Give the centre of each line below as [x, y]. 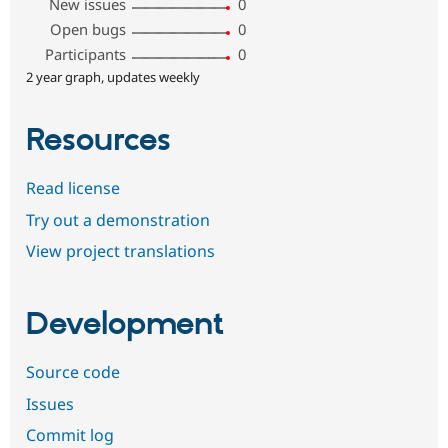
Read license [73, 188]
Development [125, 324]
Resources [98, 140]
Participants [86, 53]
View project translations [120, 251]
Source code [73, 372]
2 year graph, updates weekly [113, 76]
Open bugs [88, 28]
